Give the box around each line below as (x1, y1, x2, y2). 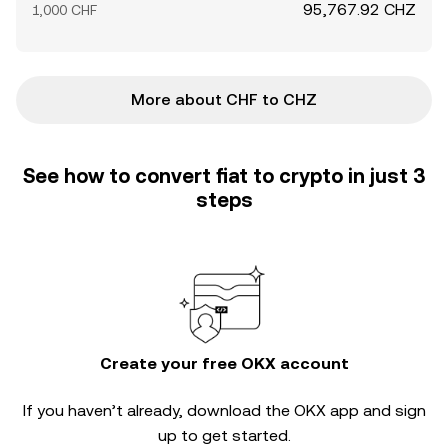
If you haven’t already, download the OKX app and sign (22, 401, 426, 420)
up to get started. (157, 426, 291, 445)
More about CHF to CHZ (131, 90, 317, 109)
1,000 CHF (32, 2, 97, 18)
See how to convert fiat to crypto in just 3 (23, 164, 425, 188)
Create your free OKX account (99, 354, 349, 373)
